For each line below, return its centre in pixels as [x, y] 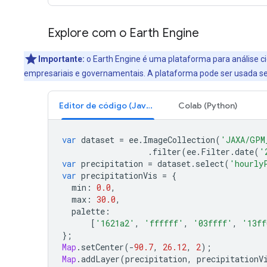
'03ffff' [213, 223]
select [210, 163]
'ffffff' [164, 223]
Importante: [61, 59]
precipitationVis [119, 175]
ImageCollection [179, 139]
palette [88, 211]
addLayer [100, 259]
